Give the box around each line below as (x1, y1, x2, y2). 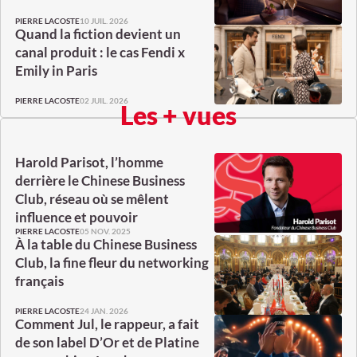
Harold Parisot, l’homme (15, 154, 163, 171)
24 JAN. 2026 (80, 305, 128, 316)
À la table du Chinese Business (15, 236, 197, 253)
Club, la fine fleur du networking (15, 254, 209, 272)
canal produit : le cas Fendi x (15, 44, 185, 61)
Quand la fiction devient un (15, 25, 181, 43)
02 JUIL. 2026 (80, 95, 128, 105)
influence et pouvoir (15, 209, 138, 226)
